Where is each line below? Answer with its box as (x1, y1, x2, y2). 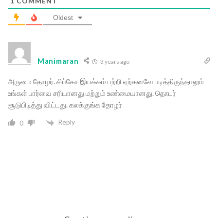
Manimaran (37, 56, 79, 66)
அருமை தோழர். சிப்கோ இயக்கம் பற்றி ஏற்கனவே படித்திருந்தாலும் (8, 77, 204, 86)
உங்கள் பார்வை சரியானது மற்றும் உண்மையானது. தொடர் (8, 89, 176, 98)
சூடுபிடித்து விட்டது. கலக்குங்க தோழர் (8, 100, 127, 109)
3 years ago (99, 58, 130, 66)
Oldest (53, 14, 73, 22)
